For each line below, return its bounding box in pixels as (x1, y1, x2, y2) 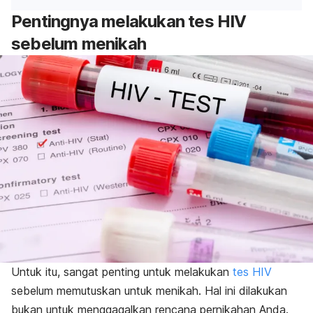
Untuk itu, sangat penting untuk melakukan (11, 264, 233, 279)
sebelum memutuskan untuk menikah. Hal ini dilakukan (11, 283, 287, 298)
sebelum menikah (11, 34, 146, 54)
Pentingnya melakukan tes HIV (11, 11, 247, 32)
